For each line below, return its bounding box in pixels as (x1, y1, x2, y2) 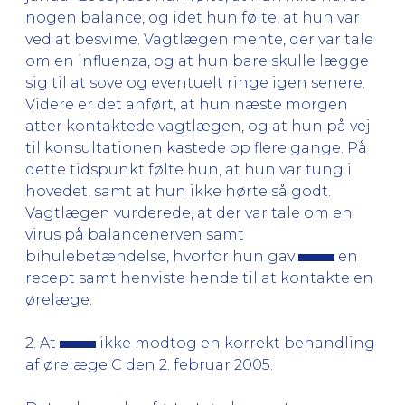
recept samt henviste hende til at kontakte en (25, 268, 373, 287)
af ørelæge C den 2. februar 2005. (25, 355, 273, 373)
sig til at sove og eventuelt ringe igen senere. (25, 73, 365, 91)
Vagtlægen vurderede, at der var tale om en (25, 203, 353, 221)
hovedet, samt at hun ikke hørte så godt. (25, 182, 331, 200)
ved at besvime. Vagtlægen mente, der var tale (25, 30, 373, 48)
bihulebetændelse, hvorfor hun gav (25, 247, 298, 265)
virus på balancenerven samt (25, 225, 244, 243)
